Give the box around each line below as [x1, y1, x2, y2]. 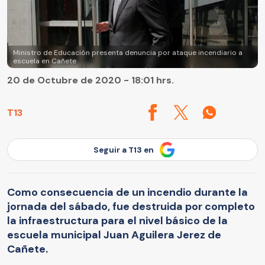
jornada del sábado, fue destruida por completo [7, 199, 255, 214]
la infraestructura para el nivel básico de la [7, 213, 228, 228]
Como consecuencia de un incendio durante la [7, 185, 248, 199]
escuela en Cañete [13, 56, 76, 66]
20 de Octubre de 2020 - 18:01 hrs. [7, 74, 174, 87]
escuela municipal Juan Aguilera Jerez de [7, 227, 221, 242]
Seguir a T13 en [93, 144, 154, 155]
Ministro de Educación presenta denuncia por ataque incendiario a [13, 48, 243, 58]
